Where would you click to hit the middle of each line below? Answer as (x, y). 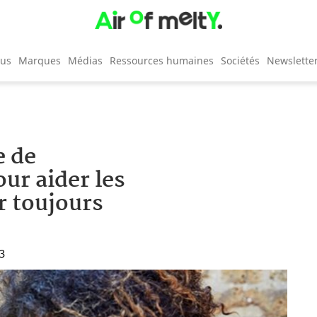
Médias (85, 60)
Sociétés (240, 60)
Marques (40, 60)
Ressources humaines (162, 60)
